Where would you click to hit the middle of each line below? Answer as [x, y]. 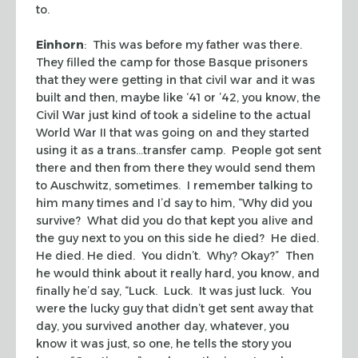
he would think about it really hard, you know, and [178, 273]
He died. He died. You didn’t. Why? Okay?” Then [175, 255]
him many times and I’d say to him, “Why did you [174, 203]
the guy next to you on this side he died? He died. [179, 238]
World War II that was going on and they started [173, 132]
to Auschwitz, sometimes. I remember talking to [174, 185]
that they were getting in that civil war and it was [175, 80]
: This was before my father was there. [195, 44]
